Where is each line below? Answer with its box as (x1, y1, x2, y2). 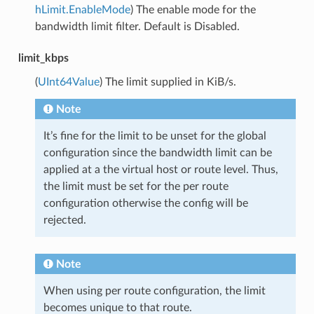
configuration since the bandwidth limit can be (43, 146, 272, 158)
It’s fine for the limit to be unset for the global (43, 130, 266, 142)
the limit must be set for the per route (43, 180, 228, 192)
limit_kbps (18, 52, 69, 64)
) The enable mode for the (130, 4, 256, 15)
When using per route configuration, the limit (43, 285, 266, 296)
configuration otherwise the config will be (43, 197, 248, 209)
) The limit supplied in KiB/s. (99, 76, 236, 88)
